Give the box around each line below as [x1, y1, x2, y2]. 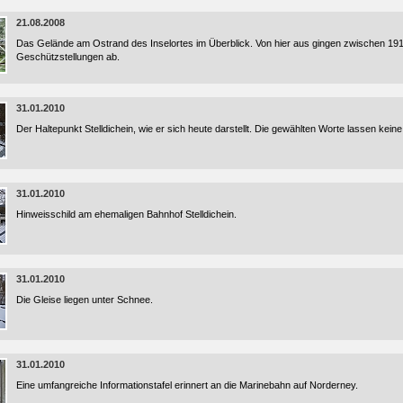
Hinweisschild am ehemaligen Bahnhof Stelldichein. [16, 209, 237, 219]
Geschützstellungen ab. [16, 51, 120, 62]
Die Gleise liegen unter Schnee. [16, 294, 153, 305]
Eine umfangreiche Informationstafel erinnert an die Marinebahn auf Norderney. [16, 380, 358, 390]
